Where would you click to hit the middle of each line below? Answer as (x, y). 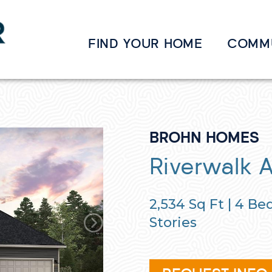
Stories (173, 222)
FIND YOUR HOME (145, 43)
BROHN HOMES (204, 137)
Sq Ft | (210, 204)
